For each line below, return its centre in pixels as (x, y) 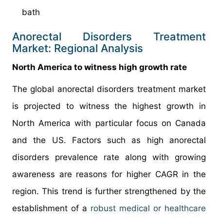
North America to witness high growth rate (100, 67)
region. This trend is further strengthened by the (109, 191)
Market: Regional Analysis (78, 48)
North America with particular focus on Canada (109, 123)
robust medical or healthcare (148, 208)
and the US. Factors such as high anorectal (109, 140)
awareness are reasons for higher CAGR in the (109, 174)
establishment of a (51, 208)
